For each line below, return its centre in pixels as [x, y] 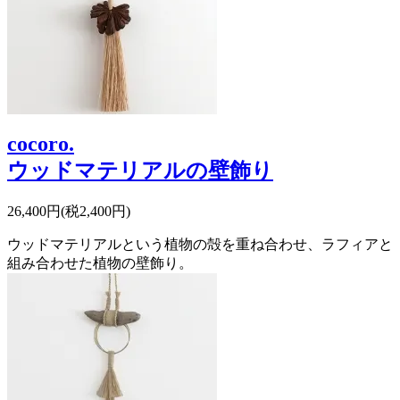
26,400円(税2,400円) [69, 211]
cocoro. [41, 143]
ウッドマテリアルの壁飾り [140, 170]
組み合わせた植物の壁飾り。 [100, 262]
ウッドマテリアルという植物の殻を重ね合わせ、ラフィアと [200, 244]
